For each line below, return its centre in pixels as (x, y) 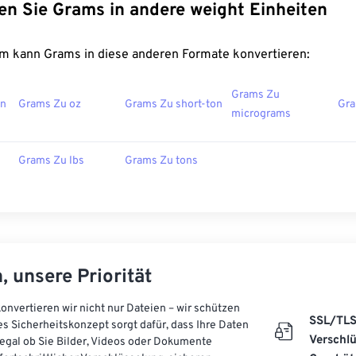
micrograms (261, 114)
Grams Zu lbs (51, 161)
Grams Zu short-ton (174, 104)
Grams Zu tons (161, 161)
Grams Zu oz (50, 104)
